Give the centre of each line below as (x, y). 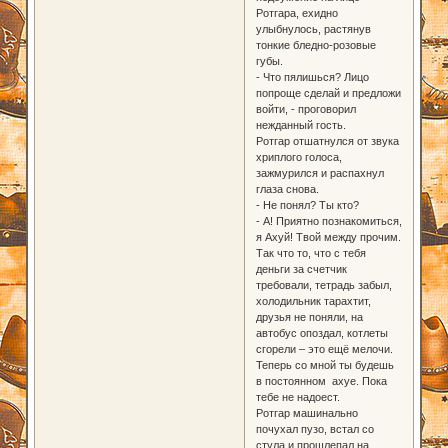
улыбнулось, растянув (313, 29)
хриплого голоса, (298, 157)
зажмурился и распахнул (319, 173)
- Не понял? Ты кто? (307, 205)
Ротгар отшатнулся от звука (327, 141)
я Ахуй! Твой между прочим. (328, 237)
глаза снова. (287, 189)
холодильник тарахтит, (313, 301)
